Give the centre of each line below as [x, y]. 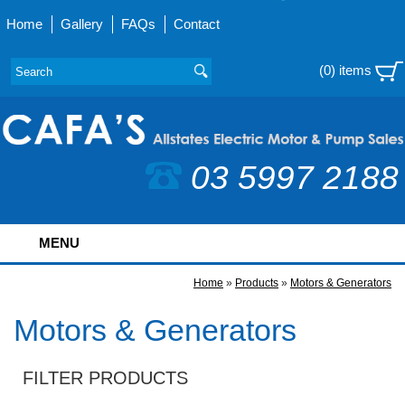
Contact [197, 24]
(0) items [347, 70]
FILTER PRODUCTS [105, 378]
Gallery [82, 24]
